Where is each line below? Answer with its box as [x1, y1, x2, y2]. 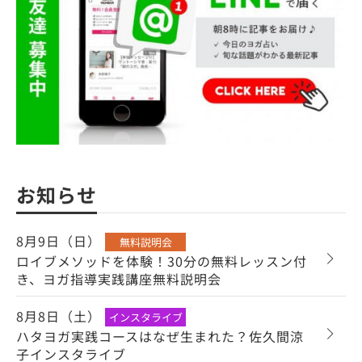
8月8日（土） [16, 306, 101, 326]
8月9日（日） [16, 231, 101, 250]
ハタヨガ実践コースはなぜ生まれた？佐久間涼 [16, 326, 304, 346]
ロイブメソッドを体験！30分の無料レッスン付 [16, 251, 307, 271]
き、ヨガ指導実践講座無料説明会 [16, 269, 221, 288]
